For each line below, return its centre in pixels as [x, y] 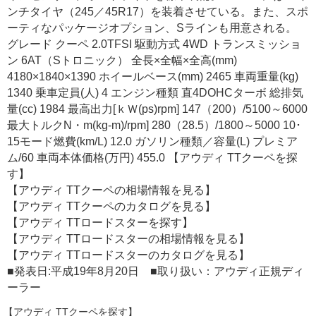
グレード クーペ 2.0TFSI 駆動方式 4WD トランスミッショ [154, 44]
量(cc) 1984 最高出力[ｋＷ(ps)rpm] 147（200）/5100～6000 [157, 109]
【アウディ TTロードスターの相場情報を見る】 [128, 238]
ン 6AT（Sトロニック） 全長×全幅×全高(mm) [122, 60]
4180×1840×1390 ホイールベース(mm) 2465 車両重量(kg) [153, 76]
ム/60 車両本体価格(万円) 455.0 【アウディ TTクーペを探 [152, 157]
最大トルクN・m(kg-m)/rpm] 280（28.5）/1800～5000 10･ [154, 125]
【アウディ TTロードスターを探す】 [100, 222]
